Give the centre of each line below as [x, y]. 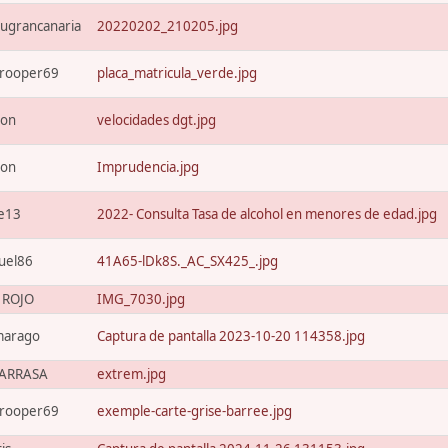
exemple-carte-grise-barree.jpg [194, 411]
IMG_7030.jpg [141, 299]
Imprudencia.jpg [148, 167]
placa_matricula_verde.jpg [177, 73]
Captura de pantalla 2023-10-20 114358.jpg [231, 336]
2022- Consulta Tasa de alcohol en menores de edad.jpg [267, 214]
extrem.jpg [131, 374]
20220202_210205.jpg [167, 26]
